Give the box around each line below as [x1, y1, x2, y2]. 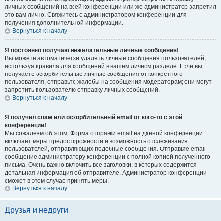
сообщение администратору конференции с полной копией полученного [5, 153, 210, 160]
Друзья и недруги [5, 206, 68, 214]
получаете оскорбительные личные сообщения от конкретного [5, 71, 183, 77]
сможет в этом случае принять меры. [5, 177, 109, 184]
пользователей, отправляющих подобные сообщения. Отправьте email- [5, 146, 208, 152]
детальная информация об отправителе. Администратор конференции [5, 169, 207, 176]
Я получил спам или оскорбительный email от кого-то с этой [5, 114, 182, 121]
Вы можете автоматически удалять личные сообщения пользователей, [5, 55, 206, 62]
